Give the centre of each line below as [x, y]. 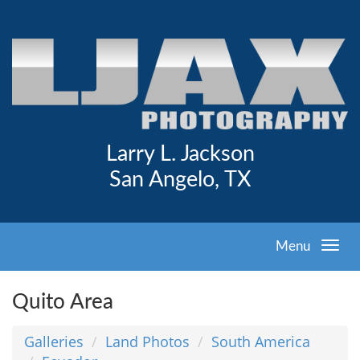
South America [261, 341]
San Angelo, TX [180, 180]
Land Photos [147, 341]
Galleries [54, 341]
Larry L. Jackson [180, 154]
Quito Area [63, 302]
